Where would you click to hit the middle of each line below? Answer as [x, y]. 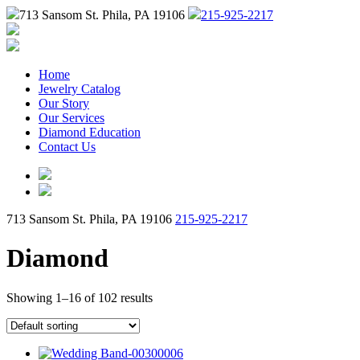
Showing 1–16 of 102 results [80, 297]
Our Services [72, 118]
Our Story [64, 103]
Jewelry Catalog [80, 89]
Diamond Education [90, 132]
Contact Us [67, 147]
